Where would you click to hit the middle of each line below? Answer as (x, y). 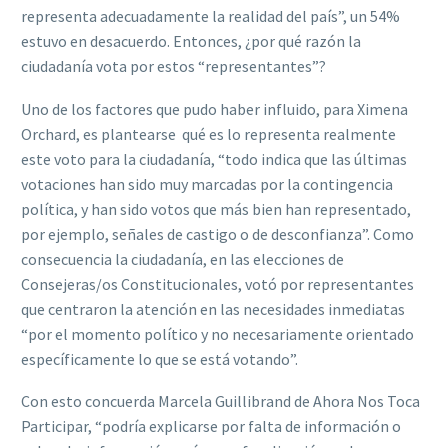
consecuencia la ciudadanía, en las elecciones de (182, 258)
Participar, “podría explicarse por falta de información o (211, 426)
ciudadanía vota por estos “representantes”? (173, 66)
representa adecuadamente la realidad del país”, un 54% (210, 16)
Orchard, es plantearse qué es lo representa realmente (208, 133)
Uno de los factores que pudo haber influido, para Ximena (214, 108)
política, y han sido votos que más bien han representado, (216, 208)
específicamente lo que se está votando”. (161, 358)
